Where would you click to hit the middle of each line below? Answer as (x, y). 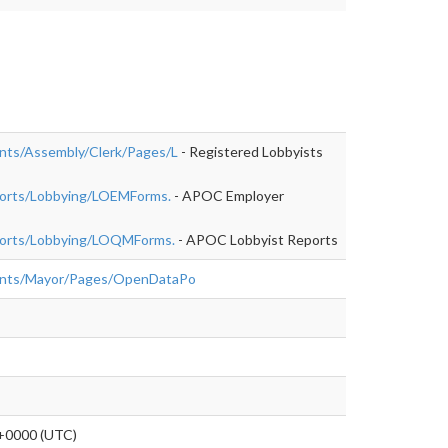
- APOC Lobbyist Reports (256, 239)
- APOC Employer (227, 195)
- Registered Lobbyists (250, 151)
